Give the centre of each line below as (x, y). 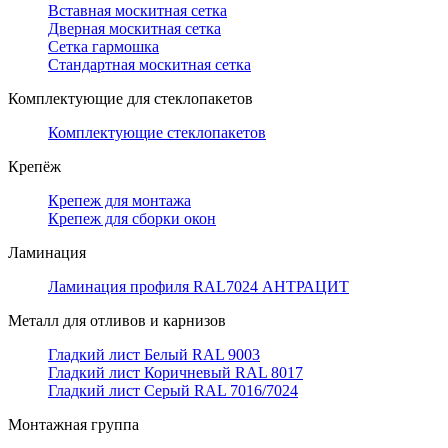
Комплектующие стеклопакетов (157, 132)
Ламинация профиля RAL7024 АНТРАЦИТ (198, 286)
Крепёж (34, 166)
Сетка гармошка (103, 46)
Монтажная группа (73, 424)
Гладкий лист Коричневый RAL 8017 (175, 372)
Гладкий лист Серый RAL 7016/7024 (173, 390)
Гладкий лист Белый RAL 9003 (154, 354)
